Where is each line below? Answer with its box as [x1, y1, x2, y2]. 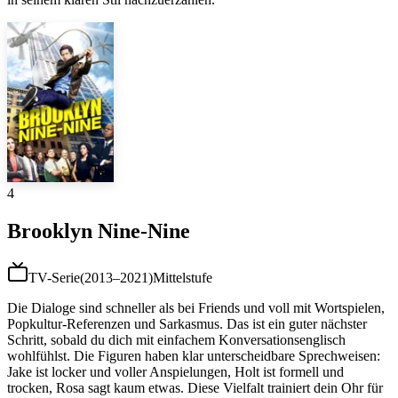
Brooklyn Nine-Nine [7, 219, 190, 243]
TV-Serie [28, 269, 80, 285]
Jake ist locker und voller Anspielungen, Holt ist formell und [7, 363, 344, 379]
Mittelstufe [153, 269, 212, 285]
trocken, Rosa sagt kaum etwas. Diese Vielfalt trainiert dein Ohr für [7, 379, 383, 395]
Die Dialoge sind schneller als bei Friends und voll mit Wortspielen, [7, 299, 385, 315]
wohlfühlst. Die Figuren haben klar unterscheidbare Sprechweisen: [7, 347, 380, 363]
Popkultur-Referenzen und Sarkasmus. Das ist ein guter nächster [7, 315, 367, 331]
